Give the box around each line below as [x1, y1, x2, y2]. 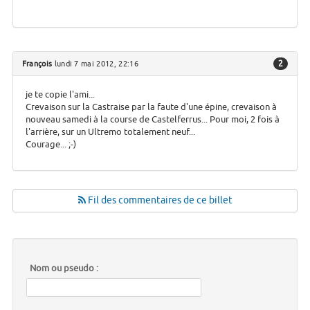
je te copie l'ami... [25, 89, 95, 101]
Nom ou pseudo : [29, 263, 98, 275]
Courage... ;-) [25, 138, 76, 151]
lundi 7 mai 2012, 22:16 [52, 59, 139, 69]
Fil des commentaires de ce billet [85, 194, 232, 207]
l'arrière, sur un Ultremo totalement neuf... [25, 126, 195, 138]
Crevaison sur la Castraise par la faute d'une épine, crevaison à [25, 101, 277, 113]
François [21, 59, 53, 69]
